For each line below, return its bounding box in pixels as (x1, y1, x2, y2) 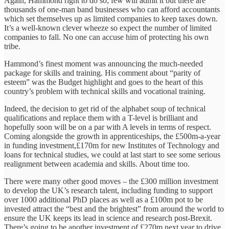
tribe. (4, 41, 20, 51)
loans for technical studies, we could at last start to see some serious (4, 150, 220, 159)
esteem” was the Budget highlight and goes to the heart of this (4, 77, 203, 86)
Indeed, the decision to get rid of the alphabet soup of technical (4, 104, 205, 113)
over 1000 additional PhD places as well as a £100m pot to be (4, 195, 203, 204)
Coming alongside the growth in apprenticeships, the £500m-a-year (4, 131, 220, 141)
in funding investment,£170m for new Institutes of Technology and (4, 141, 219, 150)
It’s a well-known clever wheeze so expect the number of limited (4, 23, 212, 32)
